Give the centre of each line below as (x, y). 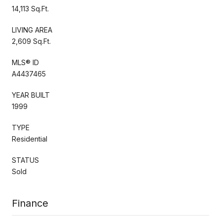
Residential (30, 139)
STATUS (25, 160)
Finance (30, 203)
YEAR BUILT (31, 95)
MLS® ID (25, 62)
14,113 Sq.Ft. (30, 8)
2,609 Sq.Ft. (31, 41)
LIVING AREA (32, 30)
